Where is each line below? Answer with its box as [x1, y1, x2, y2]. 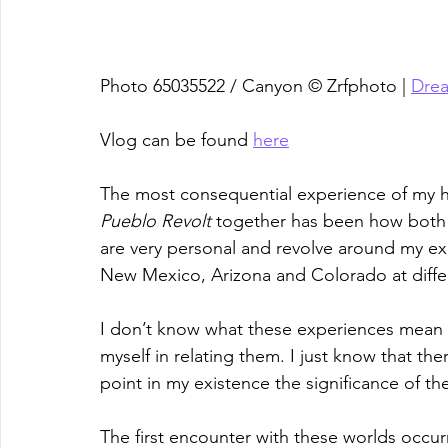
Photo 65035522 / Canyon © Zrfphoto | [100, 74, 411, 97]
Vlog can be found [100, 128, 253, 151]
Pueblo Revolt [100, 209, 211, 232]
